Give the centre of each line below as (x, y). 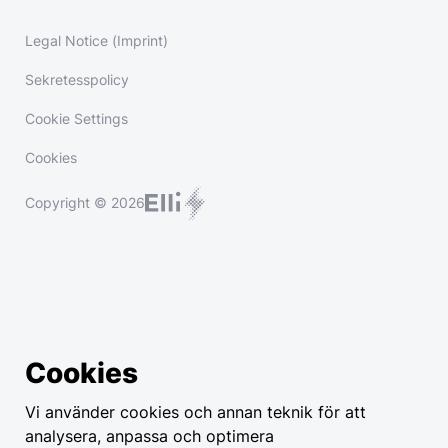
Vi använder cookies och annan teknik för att (195, 412)
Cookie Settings (76, 118)
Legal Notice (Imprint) (96, 40)
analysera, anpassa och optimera (149, 436)
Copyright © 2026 (85, 202)
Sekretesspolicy (77, 79)
